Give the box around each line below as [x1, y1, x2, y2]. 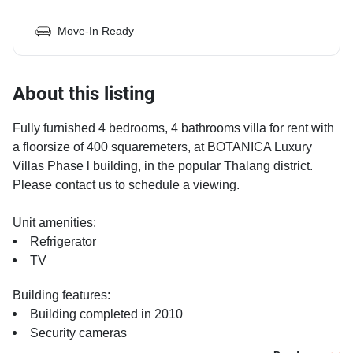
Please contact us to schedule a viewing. [13, 177, 240, 193]
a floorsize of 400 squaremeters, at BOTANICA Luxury [13, 139, 312, 155]
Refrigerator [30, 234, 96, 250]
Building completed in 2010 [30, 307, 183, 322]
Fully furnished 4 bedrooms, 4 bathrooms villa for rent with [13, 121, 334, 136]
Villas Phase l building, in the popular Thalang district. [13, 158, 313, 174]
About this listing [13, 83, 155, 105]
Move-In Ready [58, 24, 134, 38]
